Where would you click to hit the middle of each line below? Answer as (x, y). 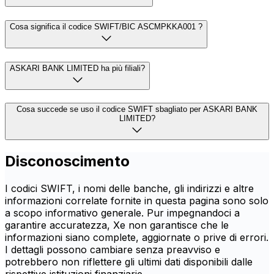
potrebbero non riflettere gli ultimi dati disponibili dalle (129, 262)
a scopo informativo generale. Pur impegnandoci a (122, 213)
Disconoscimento (67, 161)
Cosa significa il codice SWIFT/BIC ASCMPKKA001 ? (106, 26)
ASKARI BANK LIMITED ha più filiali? (77, 68)
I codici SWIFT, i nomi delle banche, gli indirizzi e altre (129, 189)
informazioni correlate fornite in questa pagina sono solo (137, 201)
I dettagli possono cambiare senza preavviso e (113, 250)
